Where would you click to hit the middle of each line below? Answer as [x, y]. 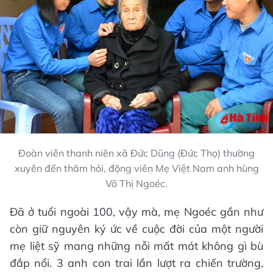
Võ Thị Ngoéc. [136, 184]
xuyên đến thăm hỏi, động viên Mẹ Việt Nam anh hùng [136, 168]
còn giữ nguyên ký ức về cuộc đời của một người [136, 229]
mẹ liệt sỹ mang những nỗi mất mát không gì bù [136, 246]
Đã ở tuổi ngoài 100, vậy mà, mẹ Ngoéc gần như [136, 212]
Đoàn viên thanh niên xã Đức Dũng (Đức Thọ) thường [136, 153]
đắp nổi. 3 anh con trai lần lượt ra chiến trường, [136, 263]
